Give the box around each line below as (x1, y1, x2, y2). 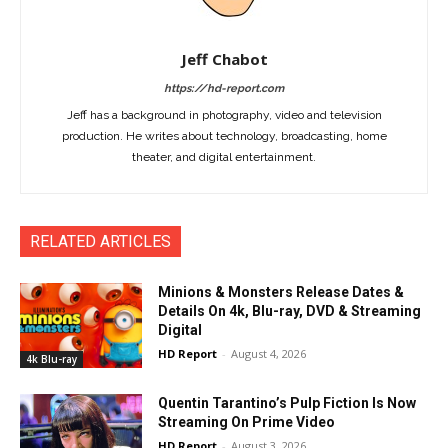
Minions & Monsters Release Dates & (158, 283, 405, 300)
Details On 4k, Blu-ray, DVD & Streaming (158, 302, 422, 319)
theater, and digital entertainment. (132, 149, 316, 164)
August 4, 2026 (231, 345, 307, 361)
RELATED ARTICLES (30, 231, 171, 251)
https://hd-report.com (164, 81, 284, 95)
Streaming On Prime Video (158, 414, 336, 431)
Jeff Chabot (180, 48, 268, 69)
